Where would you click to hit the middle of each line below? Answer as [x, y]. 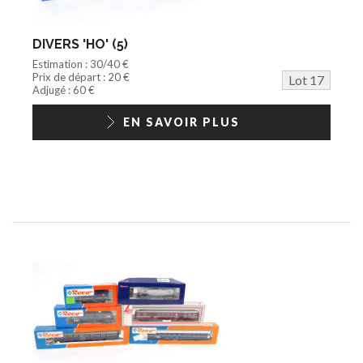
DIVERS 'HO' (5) [80, 44]
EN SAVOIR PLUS [181, 122]
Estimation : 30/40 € [81, 64]
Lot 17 [306, 79]
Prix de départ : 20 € [81, 77]
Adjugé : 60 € [64, 90]
